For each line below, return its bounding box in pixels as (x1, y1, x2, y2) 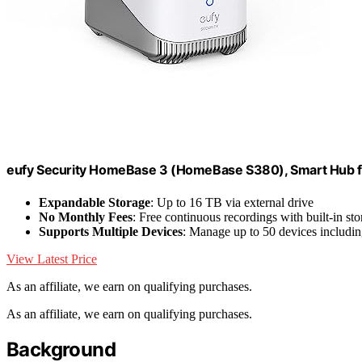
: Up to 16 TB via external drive (150, 195, 314, 209)
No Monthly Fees (39, 209, 133, 224)
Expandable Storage (39, 195, 150, 209)
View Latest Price (6, 251, 97, 266)
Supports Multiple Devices (39, 224, 183, 238)
